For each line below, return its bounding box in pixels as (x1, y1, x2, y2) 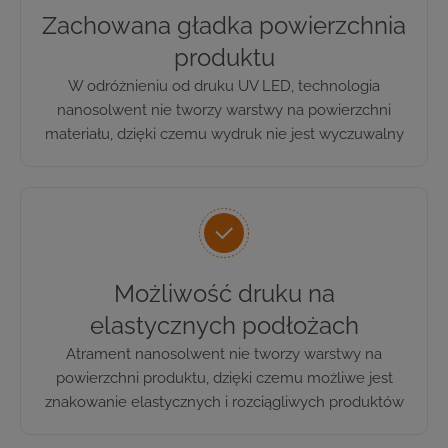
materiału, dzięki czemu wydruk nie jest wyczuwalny (44, 124, 404, 143)
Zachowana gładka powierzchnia (42, 10, 406, 40)
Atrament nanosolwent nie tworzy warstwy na (66, 344, 382, 363)
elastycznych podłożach (89, 310, 359, 340)
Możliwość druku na (113, 278, 335, 308)
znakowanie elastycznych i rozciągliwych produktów (44, 392, 404, 411)
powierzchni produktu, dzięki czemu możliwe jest (55, 368, 393, 387)
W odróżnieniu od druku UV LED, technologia (68, 76, 380, 95)
